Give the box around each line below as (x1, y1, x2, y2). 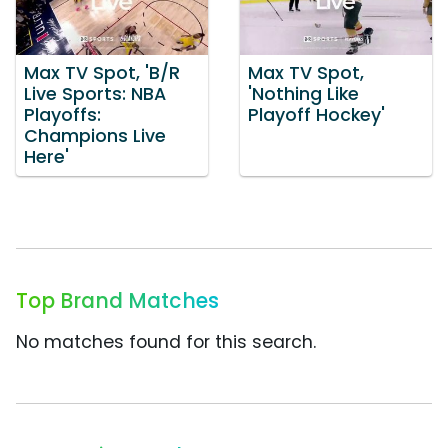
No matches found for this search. (16, 330, 316, 355)
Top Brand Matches (16, 286, 219, 316)
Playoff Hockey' (248, 103, 385, 128)
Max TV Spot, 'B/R (24, 61, 180, 86)
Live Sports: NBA (24, 82, 166, 107)
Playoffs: (24, 103, 101, 128)
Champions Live (24, 124, 166, 149)
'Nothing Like (248, 82, 359, 107)
